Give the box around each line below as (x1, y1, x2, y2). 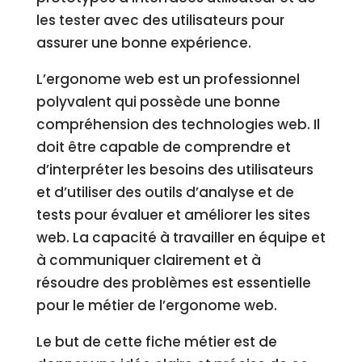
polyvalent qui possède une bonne (36, 92, 280, 112)
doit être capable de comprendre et (36, 137, 291, 157)
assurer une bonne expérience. (36, 33, 251, 53)
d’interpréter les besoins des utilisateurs (36, 160, 314, 179)
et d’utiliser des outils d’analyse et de (36, 183, 294, 202)
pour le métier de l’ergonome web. (36, 296, 277, 315)
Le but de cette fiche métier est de (36, 332, 277, 351)
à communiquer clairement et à (36, 250, 261, 270)
